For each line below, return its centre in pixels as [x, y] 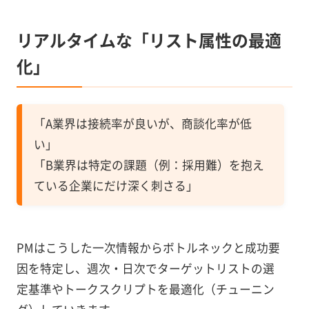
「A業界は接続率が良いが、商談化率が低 [142, 124]
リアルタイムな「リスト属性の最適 [149, 39]
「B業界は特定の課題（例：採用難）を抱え [149, 165]
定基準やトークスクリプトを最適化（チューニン [145, 289]
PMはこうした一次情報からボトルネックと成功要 [148, 248]
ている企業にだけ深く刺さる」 [116, 186]
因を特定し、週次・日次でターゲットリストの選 [145, 269]
